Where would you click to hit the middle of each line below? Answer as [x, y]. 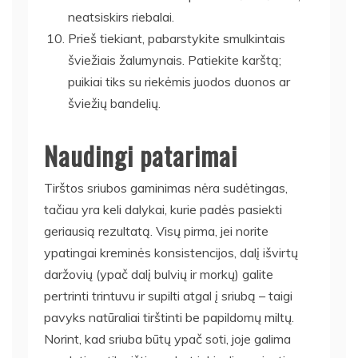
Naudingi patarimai [141, 155]
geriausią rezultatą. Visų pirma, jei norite [156, 231]
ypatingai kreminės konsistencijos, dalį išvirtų [171, 252]
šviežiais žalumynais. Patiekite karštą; [175, 60]
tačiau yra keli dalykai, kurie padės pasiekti [163, 209]
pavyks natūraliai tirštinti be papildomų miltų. [169, 317]
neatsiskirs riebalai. [121, 16]
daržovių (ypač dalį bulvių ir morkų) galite [159, 274]
